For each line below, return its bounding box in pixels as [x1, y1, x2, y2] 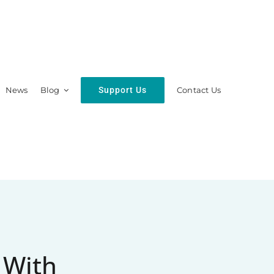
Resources [98, 131, 149, 146]
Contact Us [177, 85, 221, 95]
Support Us [98, 84, 147, 95]
